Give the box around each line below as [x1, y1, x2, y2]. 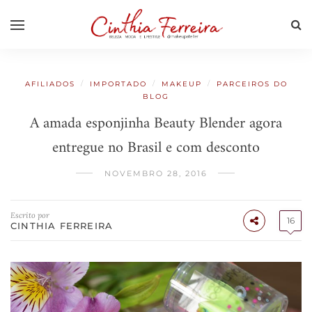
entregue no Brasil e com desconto [52, 134, 260, 162]
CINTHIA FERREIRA [10, 220, 114, 231]
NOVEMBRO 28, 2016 [104, 169, 208, 178]
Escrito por [10, 210, 49, 220]
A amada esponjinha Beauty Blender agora [30, 110, 282, 137]
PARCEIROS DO [216, 79, 288, 88]
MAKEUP [161, 79, 202, 88]
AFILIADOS [24, 79, 75, 88]
